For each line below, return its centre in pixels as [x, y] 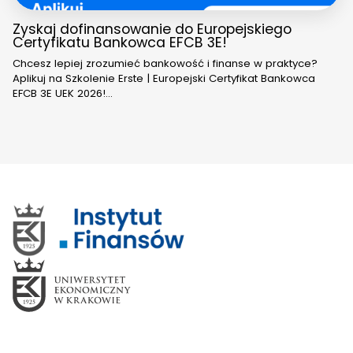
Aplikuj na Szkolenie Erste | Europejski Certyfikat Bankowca [164, 79]
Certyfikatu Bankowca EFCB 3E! [120, 43]
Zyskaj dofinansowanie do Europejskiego [152, 30]
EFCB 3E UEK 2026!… [63, 94]
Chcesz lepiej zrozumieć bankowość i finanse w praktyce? [165, 64]
